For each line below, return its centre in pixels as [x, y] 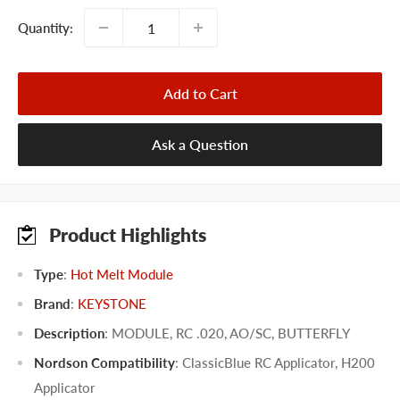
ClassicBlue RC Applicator [258, 362]
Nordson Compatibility [104, 362]
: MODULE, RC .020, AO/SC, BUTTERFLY [227, 333]
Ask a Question [200, 145]
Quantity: [46, 28]
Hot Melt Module [122, 274]
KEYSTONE [112, 303]
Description [69, 333]
